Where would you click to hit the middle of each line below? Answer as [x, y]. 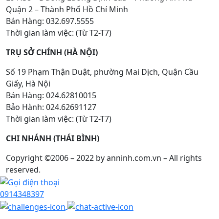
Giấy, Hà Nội [28, 84]
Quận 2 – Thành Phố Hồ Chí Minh [67, 10]
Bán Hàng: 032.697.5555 [50, 21]
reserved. [23, 170]
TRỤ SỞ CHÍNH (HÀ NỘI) [52, 53]
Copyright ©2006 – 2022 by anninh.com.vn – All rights [104, 158]
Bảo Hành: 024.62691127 [51, 107]
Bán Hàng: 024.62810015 [51, 96]
